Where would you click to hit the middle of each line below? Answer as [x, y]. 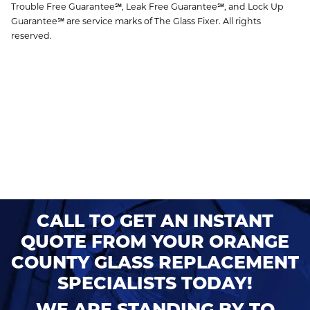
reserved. [31, 35]
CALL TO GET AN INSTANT [155, 220]
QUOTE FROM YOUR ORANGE [155, 241]
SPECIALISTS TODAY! [155, 283]
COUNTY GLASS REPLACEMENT [155, 262]
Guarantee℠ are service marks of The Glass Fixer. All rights [136, 21]
